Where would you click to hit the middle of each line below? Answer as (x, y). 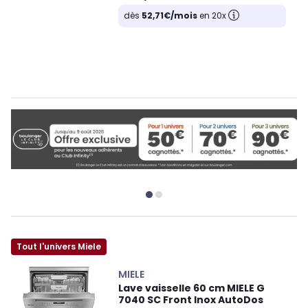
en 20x (213, 16)
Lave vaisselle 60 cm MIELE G (191, 288)
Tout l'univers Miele (59, 247)
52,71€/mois (169, 16)
